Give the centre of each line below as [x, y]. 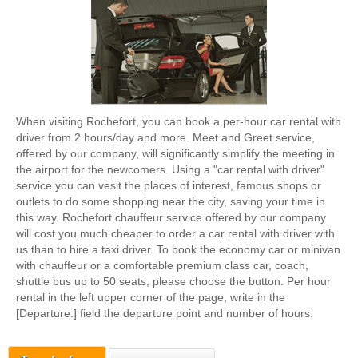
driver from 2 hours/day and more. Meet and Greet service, [165, 137]
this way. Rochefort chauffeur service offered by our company [171, 217]
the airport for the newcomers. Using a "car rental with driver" [170, 169]
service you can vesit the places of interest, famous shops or [169, 185]
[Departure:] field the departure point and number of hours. [165, 313]
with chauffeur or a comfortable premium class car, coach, [162, 265]
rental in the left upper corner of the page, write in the [151, 297]
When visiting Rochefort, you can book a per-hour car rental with [179, 121]
